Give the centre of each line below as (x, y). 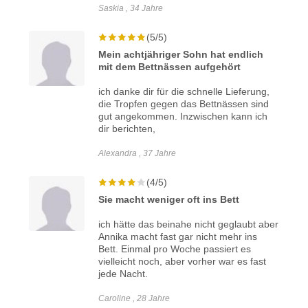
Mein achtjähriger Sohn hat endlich (181, 54)
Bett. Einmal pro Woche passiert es (175, 249)
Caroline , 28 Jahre (134, 298)
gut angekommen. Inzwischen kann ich (183, 116)
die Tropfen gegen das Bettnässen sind (184, 103)
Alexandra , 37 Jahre (137, 153)
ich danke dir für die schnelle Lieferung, (184, 91)
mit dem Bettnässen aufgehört (170, 66)
